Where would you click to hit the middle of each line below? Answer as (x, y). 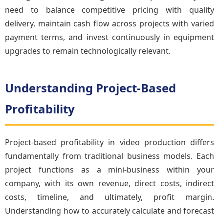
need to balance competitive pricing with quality (109, 10)
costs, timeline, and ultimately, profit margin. (109, 197)
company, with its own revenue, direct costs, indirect (109, 183)
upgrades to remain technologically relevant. (88, 51)
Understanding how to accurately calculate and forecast (109, 211)
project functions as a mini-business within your (109, 170)
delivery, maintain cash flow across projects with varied (109, 23)
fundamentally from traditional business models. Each (109, 156)
